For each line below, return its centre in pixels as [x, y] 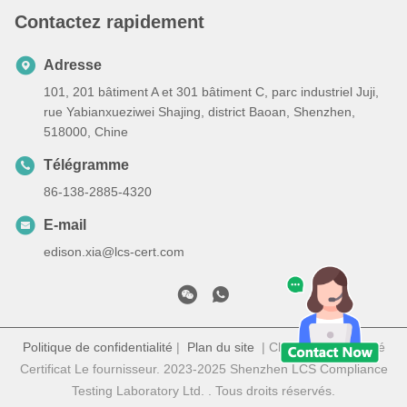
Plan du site [220, 347]
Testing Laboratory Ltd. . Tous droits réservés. [203, 391]
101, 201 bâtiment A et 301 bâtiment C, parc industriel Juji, [211, 92]
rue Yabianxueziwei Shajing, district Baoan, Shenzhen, [199, 112]
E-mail [65, 225]
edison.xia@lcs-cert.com [114, 252]
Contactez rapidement [109, 22]
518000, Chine [86, 132]
